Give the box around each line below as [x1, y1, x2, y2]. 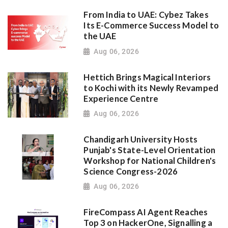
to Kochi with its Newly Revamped [83, 82, 219, 93]
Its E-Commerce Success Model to [83, 20, 219, 31]
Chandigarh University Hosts [83, 134, 198, 145]
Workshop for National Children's [83, 155, 216, 166]
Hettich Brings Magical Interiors [83, 72, 211, 82]
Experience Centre [83, 93, 159, 104]
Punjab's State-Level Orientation [83, 145, 216, 155]
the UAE [83, 31, 117, 42]
